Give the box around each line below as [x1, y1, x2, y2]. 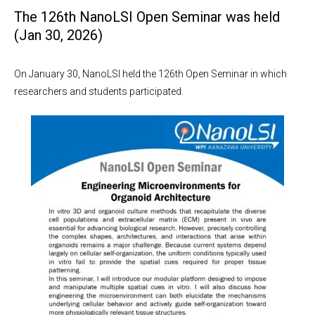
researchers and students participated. [14, 86, 184, 97]
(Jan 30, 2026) [14, 27, 103, 44]
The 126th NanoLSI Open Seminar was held [14, 8, 280, 25]
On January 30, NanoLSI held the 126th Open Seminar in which [14, 68, 287, 79]
